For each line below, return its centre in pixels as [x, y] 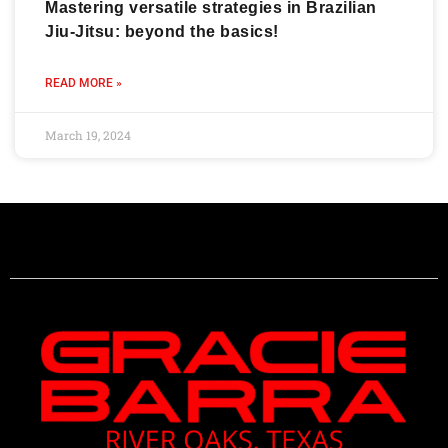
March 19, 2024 [88, 134]
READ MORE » [83, 82]
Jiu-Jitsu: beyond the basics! [162, 31]
